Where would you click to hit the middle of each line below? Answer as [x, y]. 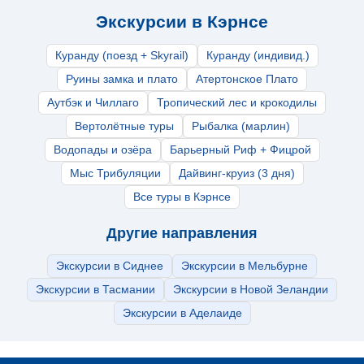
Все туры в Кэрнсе [182, 197]
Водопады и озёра [102, 149]
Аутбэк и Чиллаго [93, 102]
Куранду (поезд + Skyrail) [121, 55]
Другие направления [182, 233]
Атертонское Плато [247, 79]
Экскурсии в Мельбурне [245, 266]
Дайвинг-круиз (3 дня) [236, 173]
